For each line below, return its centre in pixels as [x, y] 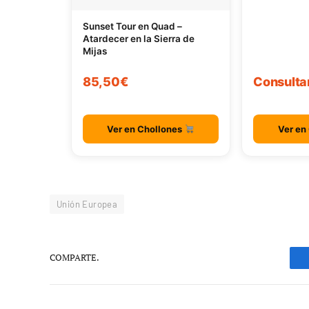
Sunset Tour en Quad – [132, 27]
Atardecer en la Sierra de [139, 39]
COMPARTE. [74, 258]
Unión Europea [87, 204]
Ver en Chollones [146, 129]
